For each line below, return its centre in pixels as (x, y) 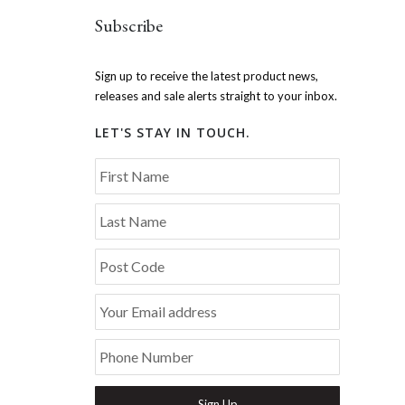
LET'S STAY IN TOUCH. (173, 132)
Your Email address (159, 311)
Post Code (132, 266)
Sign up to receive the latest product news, (207, 76)
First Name (135, 176)
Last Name (133, 221)
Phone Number (147, 357)
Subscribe (129, 25)
